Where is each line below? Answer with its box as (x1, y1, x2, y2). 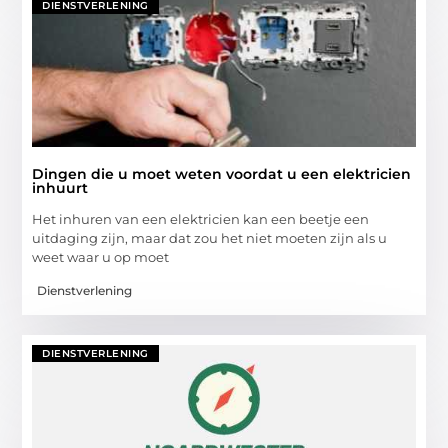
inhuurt (32, 179, 89, 198)
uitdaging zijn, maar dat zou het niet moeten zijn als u (32, 230, 388, 247)
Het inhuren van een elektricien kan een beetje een (32, 211, 370, 228)
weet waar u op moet (32, 249, 170, 266)
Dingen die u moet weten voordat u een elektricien (32, 165, 412, 184)
